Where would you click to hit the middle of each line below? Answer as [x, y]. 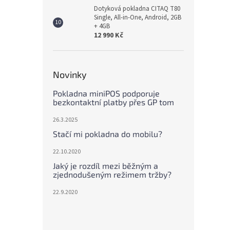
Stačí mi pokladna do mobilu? [108, 134]
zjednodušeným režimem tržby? [112, 174]
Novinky [70, 74]
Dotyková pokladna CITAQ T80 [137, 9]
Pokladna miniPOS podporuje [106, 93]
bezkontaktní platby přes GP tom [113, 102]
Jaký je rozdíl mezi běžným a [106, 166]
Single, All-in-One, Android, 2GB [138, 17]
